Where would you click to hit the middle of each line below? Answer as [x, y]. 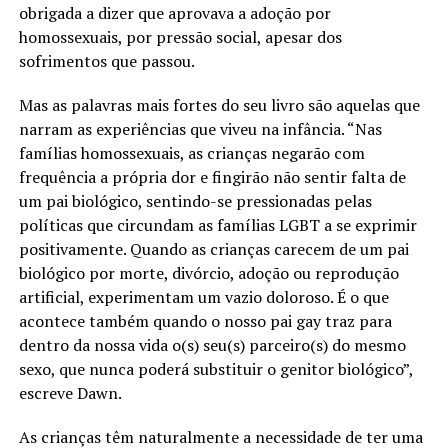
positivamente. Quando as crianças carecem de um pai [213, 248]
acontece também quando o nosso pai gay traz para [205, 320]
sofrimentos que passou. [106, 60]
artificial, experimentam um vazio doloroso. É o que [203, 296]
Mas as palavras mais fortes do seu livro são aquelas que [219, 104]
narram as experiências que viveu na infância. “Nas [200, 128]
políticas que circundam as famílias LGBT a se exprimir [217, 224]
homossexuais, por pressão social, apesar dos [180, 36]
